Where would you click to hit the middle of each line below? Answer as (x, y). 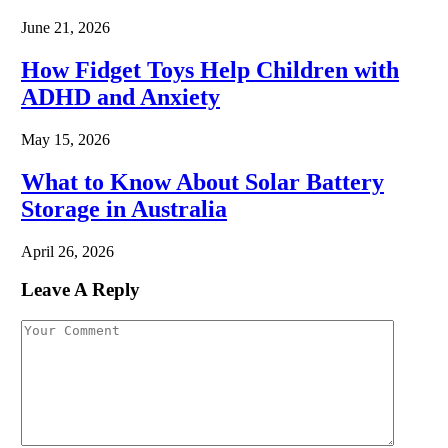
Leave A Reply (80, 290)
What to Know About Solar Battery (202, 181)
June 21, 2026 (65, 27)
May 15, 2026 (65, 139)
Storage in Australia (124, 208)
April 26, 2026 (67, 251)
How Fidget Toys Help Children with (210, 69)
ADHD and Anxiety (120, 96)
